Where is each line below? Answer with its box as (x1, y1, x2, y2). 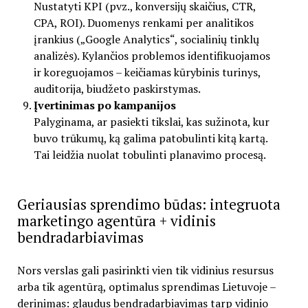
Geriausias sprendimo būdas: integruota (16, 195, 280, 214)
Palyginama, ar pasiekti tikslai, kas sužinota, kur (33, 114, 269, 130)
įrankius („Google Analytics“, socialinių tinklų (33, 32, 259, 47)
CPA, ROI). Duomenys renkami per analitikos (33, 15, 254, 31)
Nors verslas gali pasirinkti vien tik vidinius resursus (16, 263, 274, 278)
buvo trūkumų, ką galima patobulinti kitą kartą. (33, 131, 267, 146)
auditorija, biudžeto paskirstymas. (33, 81, 201, 97)
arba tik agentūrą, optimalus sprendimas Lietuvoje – (16, 279, 276, 295)
